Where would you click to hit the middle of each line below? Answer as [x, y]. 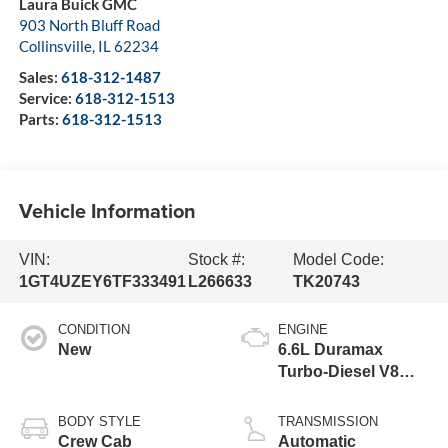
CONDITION [93, 330]
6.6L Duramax [330, 350]
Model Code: [339, 260]
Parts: [40, 118]
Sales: [39, 76]
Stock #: [217, 260]
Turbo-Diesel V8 [338, 372]
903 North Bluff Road [89, 24]
